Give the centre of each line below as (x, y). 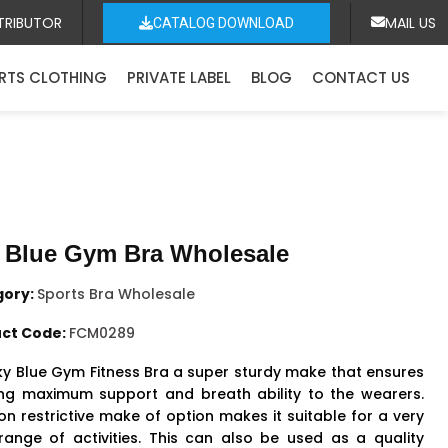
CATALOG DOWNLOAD (223, 22)
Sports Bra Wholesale (116, 294)
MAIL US (410, 22)
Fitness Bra (129, 372)
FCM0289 (102, 333)
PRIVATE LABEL (179, 77)
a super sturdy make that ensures (296, 372)
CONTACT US (361, 77)
